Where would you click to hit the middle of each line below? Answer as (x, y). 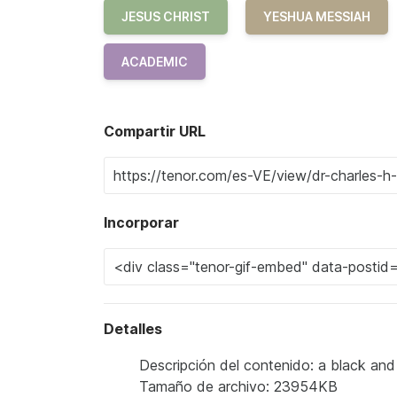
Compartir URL (155, 131)
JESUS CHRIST (166, 16)
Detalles (133, 328)
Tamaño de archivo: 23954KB (238, 386)
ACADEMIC (155, 61)
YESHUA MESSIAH (317, 16)
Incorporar (141, 222)
